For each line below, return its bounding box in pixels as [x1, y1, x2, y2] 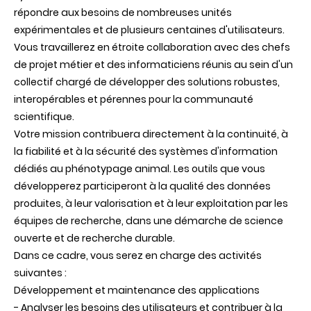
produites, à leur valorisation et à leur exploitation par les [14, 196, 288, 211]
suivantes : [14, 266, 67, 280]
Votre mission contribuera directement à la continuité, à [14, 127, 288, 142]
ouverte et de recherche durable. [14, 231, 175, 246]
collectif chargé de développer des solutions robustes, [14, 75, 280, 90]
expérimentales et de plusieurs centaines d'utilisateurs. [14, 23, 285, 37]
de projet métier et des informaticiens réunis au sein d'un [14, 58, 293, 72]
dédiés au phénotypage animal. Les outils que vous [14, 162, 265, 176]
